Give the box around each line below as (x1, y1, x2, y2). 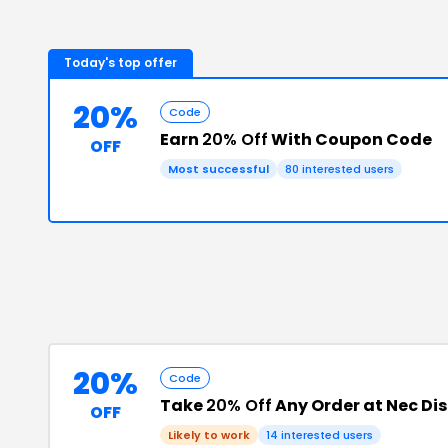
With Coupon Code (268, 128, 432, 151)
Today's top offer (64, 54, 177, 71)
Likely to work (168, 427, 250, 443)
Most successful (168, 161, 269, 177)
